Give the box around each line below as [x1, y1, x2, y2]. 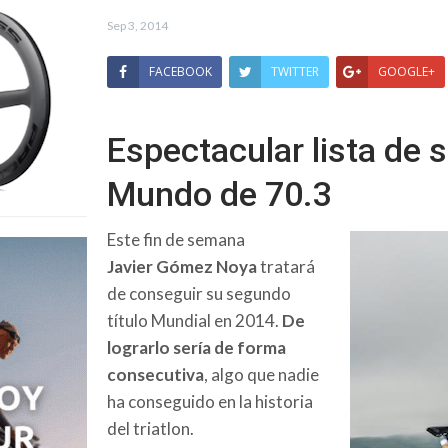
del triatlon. [107, 417, 194, 439]
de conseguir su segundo [107, 282, 291, 304]
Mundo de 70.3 [107, 173, 332, 214]
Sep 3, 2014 [107, 17, 168, 33]
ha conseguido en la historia [107, 390, 313, 412]
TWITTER [271, 62, 319, 80]
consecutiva [107, 363, 204, 385]
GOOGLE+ [378, 62, 435, 80]
